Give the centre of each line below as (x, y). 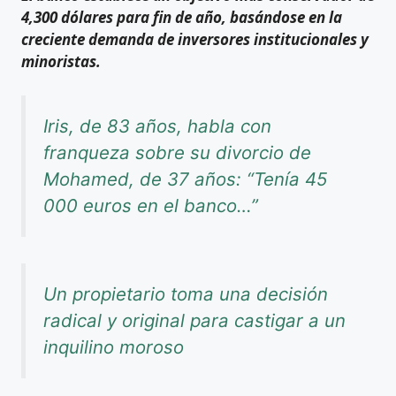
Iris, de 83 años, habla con (157, 126)
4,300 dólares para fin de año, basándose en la (182, 18)
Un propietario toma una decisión (186, 294)
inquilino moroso (114, 347)
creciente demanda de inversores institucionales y (195, 40)
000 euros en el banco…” (151, 205)
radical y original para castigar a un (194, 321)
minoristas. (61, 62)
